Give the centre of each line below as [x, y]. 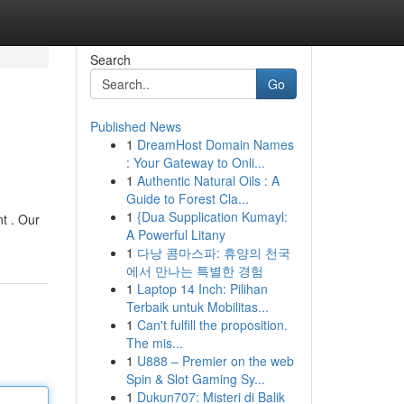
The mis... [154, 343]
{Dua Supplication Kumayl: [212, 216]
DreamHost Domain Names [215, 144]
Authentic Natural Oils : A [208, 180]
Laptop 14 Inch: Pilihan [202, 289]
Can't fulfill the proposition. [212, 325]
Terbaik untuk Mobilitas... [197, 307]
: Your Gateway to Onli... [195, 162]
